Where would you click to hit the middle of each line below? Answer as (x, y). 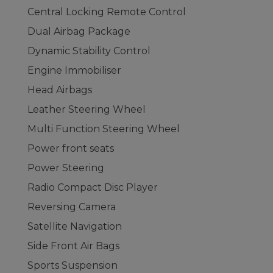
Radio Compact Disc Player (93, 187)
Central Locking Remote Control (107, 12)
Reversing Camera (72, 207)
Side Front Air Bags (73, 246)
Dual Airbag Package (79, 31)
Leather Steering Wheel (87, 109)
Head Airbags (60, 90)
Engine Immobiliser (74, 70)
